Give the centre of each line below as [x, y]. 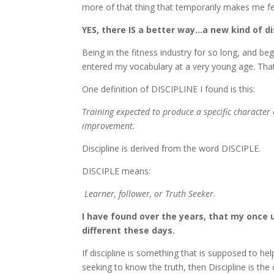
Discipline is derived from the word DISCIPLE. [172, 149]
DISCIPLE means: [117, 171]
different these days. [129, 231]
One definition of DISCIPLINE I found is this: [169, 89]
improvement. [109, 126]
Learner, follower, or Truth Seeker [148, 194]
